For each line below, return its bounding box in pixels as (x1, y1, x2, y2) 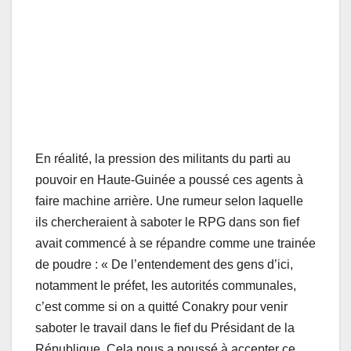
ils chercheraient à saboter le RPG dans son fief (35, 215, 299, 230)
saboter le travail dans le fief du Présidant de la (35, 321, 295, 335)
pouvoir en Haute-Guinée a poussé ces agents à (35, 173, 303, 187)
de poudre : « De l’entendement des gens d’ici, (35, 258, 293, 272)
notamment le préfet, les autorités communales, (35, 279, 296, 293)
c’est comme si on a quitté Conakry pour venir (35, 300, 288, 314)
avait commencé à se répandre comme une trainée (35, 237, 316, 251)
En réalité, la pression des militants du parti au (35, 152, 291, 166)
